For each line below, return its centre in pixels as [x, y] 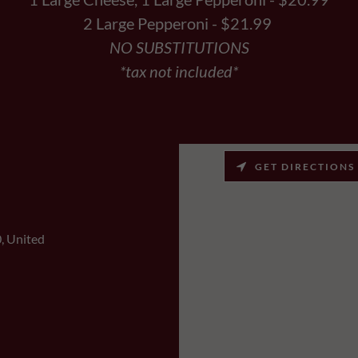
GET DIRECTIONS [305, 166]
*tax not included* [179, 71]
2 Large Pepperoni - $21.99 [179, 23]
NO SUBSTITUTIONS [179, 47]
